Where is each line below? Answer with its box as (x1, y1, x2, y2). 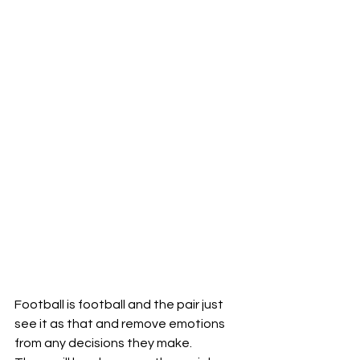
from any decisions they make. (14, 336, 192, 350)
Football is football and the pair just (14, 297, 226, 311)
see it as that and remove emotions (14, 317, 227, 330)
